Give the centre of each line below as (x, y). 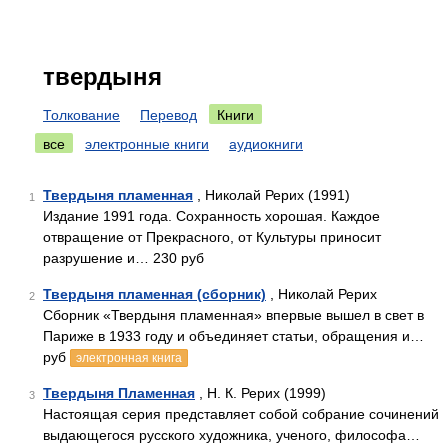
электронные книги (147, 144)
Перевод (168, 115)
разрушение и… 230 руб (123, 258)
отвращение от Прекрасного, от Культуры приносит (212, 237)
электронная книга (129, 358)
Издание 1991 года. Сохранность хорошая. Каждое (211, 216)
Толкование (81, 115)
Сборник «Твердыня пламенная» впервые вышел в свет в (233, 315)
